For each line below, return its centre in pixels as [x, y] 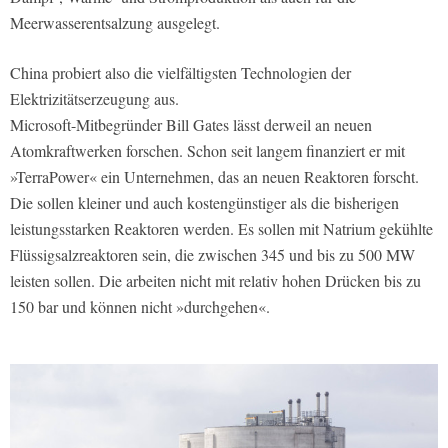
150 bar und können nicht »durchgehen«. [140, 306]
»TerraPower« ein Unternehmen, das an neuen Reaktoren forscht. [214, 176]
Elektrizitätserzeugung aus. [94, 98]
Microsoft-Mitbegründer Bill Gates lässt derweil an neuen [191, 124]
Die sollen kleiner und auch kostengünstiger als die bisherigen [204, 202]
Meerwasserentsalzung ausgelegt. [115, 22]
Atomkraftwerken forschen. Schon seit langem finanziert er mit [207, 150]
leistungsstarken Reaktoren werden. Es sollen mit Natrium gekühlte [221, 228]
